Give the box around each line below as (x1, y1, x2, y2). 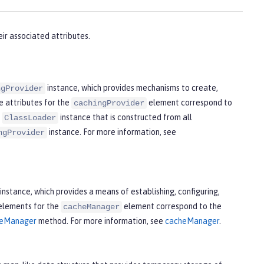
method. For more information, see (37, 216, 165, 226)
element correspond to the (122, 201, 222, 211)
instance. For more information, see (47, 127, 176, 137)
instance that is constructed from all (58, 113, 192, 123)
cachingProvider (74, 98, 144, 108)
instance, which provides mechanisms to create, (45, 83, 218, 93)
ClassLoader (4, 113, 56, 123)
